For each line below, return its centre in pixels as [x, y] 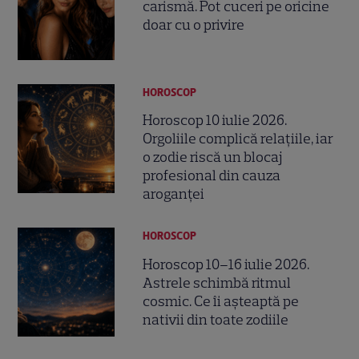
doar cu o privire [194, 24]
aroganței [174, 194]
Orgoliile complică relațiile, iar [238, 139]
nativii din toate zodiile [216, 319]
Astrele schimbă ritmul [217, 282]
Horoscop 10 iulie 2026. [215, 121]
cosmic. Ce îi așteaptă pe [221, 301]
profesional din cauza [212, 176]
